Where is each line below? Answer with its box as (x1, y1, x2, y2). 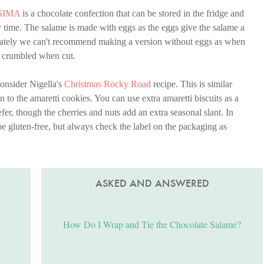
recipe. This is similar (151, 79, 232, 90)
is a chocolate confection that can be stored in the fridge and (20, 8, 244, 19)
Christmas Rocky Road (64, 79, 151, 90)
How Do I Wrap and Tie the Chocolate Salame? (63, 217, 242, 230)
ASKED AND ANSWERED (95, 177, 209, 190)
